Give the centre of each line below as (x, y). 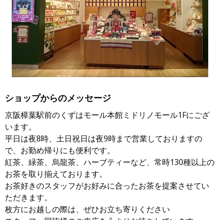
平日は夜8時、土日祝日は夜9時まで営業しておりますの (104, 138)
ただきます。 (28, 197)
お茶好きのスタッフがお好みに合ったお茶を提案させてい (107, 186)
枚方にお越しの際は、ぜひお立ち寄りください (87, 209)
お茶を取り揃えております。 (56, 174)
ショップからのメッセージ (58, 98)
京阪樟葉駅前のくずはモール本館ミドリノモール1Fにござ (107, 115)
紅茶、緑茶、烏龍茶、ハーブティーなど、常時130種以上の (110, 162)
